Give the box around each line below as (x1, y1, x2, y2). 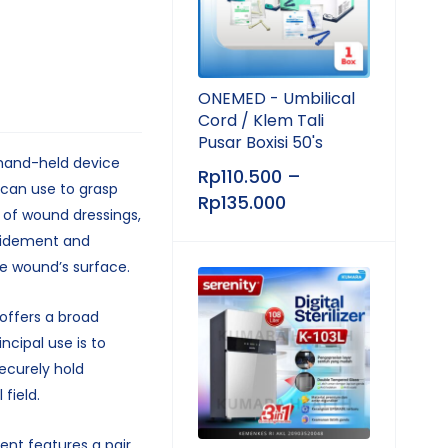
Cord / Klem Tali (198, 109, 324, 132)
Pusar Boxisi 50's (198, 131, 323, 154)
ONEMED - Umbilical (198, 87, 355, 110)
